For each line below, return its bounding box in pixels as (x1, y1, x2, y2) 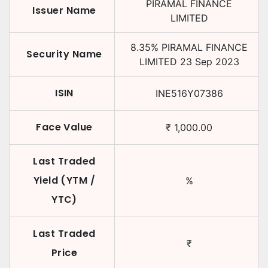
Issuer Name (32, 4, 96, 17)
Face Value (36, 120, 93, 134)
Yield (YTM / (33, 173, 96, 187)
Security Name (26, 47, 102, 61)
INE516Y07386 (155, 87, 223, 99)
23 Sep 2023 (179, 56, 239, 68)
